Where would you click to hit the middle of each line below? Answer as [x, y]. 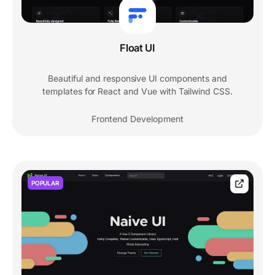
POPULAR [45, 183]
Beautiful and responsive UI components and [137, 79]
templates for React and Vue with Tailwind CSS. [137, 91]
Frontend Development [137, 119]
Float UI [137, 48]
